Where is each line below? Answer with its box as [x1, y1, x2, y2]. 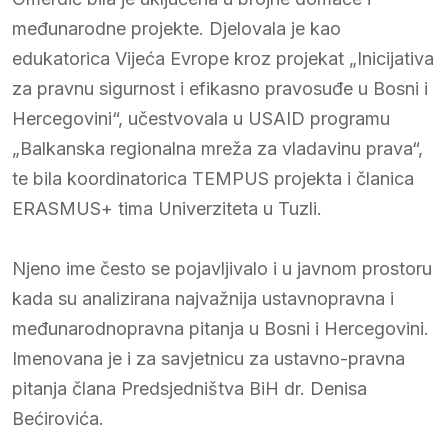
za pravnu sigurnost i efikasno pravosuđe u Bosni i [12, 77, 428, 99]
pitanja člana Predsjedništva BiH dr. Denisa [12, 377, 367, 399]
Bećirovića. [12, 407, 104, 429]
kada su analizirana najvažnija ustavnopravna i [12, 287, 394, 309]
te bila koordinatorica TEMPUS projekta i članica [12, 167, 414, 189]
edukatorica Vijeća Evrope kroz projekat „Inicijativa [12, 47, 434, 69]
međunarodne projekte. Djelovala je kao [12, 17, 341, 39]
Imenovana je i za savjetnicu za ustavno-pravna [12, 347, 405, 369]
